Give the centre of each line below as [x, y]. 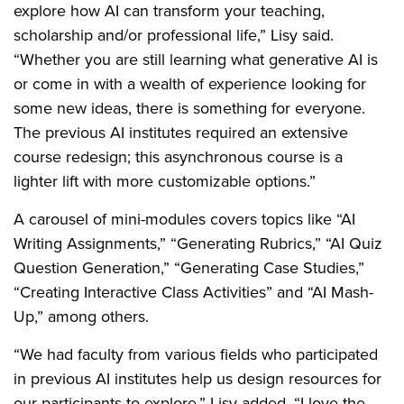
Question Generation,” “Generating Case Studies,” [189, 267]
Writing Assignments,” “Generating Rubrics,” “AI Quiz [198, 243]
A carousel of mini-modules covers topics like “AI [184, 219]
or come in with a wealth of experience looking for [190, 83]
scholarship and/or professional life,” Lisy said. [174, 35]
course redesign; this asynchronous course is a [178, 156]
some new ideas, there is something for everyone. [189, 108]
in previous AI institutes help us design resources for [197, 378]
